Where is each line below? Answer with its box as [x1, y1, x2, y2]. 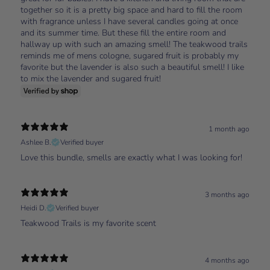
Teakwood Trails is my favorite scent [20, 217, 156, 229]
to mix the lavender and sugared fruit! [20, 72, 161, 84]
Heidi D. [20, 202, 46, 213]
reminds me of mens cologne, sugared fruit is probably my [20, 49, 239, 61]
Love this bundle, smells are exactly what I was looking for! [20, 151, 242, 163]
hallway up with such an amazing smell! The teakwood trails [20, 38, 248, 50]
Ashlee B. [20, 137, 51, 147]
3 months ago [205, 189, 250, 199]
